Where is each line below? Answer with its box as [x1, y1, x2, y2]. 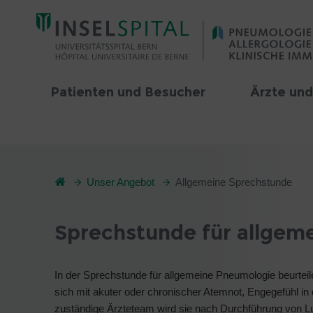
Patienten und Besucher [50, 85, 205, 100]
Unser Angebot [87, 176, 154, 188]
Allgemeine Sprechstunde [175, 176, 292, 188]
